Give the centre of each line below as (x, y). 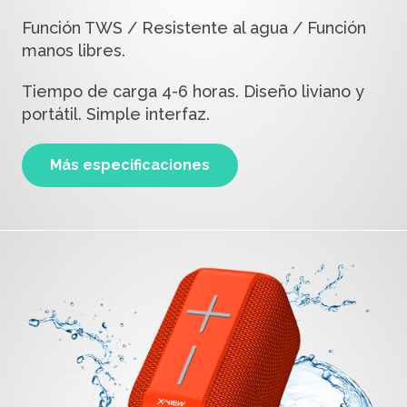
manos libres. (73, 51)
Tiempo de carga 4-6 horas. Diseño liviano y (193, 92)
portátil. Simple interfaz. (115, 114)
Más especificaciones (129, 165)
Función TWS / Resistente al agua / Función (194, 28)
